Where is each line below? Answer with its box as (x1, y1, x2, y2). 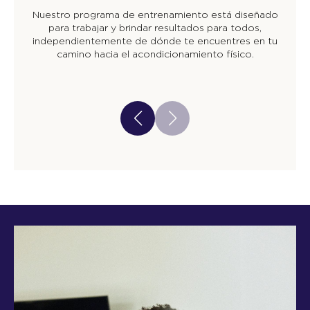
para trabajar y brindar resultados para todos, (48, 21, 262, 33)
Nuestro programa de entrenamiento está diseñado (32, 8, 278, 19)
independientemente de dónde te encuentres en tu (33, 35, 277, 46)
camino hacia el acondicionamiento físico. (56, 48, 254, 59)
